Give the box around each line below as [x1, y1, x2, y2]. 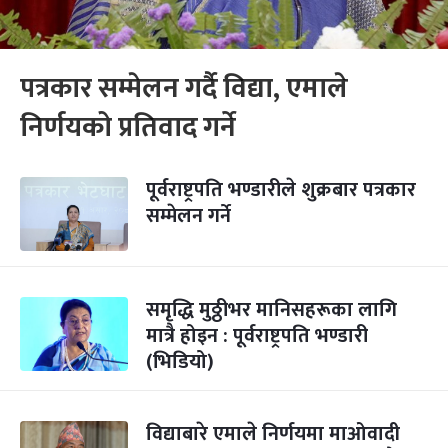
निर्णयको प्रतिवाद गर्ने [20, 104, 236, 151]
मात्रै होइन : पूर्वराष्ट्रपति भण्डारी [146, 319, 368, 353]
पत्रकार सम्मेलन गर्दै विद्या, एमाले [20, 65, 348, 112]
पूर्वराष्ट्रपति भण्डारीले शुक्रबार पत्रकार [146, 173, 416, 207]
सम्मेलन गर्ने [146, 199, 231, 233]
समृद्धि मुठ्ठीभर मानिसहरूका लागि [146, 293, 397, 327]
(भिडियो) [146, 345, 214, 379]
